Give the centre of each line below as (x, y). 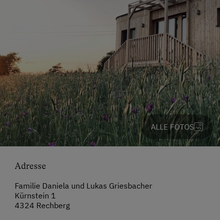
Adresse (30, 166)
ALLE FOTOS (172, 127)
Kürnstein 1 (35, 196)
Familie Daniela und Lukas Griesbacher (83, 186)
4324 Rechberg (42, 206)
